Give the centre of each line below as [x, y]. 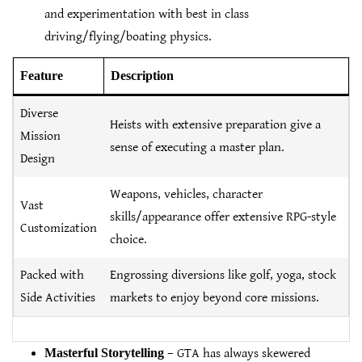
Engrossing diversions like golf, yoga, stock [223, 276]
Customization [59, 229]
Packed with [52, 276]
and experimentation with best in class [147, 15]
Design [38, 159]
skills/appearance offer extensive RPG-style [223, 217]
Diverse [39, 114]
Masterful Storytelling [104, 353]
